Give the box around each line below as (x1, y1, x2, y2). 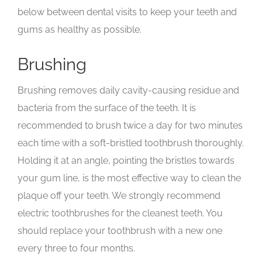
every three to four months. (18, 243, 135, 254)
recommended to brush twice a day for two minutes (18, 120, 243, 132)
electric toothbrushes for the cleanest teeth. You (18, 208, 223, 219)
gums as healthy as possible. (18, 23, 142, 35)
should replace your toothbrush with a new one (18, 225, 222, 237)
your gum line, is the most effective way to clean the (18, 173, 241, 184)
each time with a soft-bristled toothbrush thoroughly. (18, 137, 244, 149)
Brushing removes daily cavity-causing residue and (18, 85, 239, 96)
